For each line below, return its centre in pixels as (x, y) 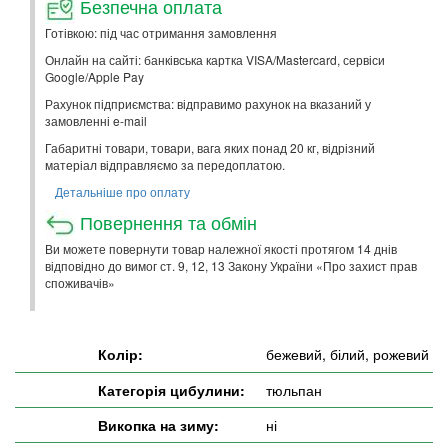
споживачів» (80, 282)
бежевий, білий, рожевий (347, 353)
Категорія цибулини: (171, 389)
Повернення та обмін (166, 221)
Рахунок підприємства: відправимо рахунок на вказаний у (208, 103)
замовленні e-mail (96, 120)
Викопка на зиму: (158, 424)
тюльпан (294, 389)
